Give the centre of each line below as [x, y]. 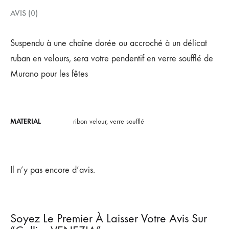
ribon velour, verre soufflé [109, 121]
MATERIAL [26, 121]
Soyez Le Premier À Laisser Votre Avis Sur [109, 218]
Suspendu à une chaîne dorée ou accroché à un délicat [109, 43]
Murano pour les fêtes [49, 74]
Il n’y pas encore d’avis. [53, 170]
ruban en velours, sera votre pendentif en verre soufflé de [112, 58]
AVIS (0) [24, 13]
